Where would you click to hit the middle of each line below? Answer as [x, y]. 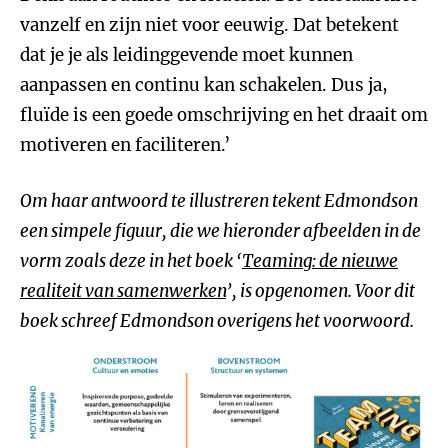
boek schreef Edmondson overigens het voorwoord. [217, 321]
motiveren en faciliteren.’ [125, 145]
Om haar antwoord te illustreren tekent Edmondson [219, 201]
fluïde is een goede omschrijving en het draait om [224, 115]
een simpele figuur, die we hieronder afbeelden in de [220, 231]
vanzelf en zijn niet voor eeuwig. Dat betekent [209, 25]
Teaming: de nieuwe [320, 261]
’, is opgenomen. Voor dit [320, 291]
